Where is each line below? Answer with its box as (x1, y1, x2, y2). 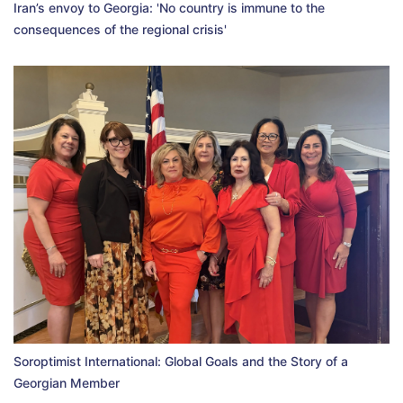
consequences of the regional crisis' (13, 21, 227, 37)
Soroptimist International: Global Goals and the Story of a (13, 354, 348, 370)
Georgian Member (13, 375, 120, 391)
